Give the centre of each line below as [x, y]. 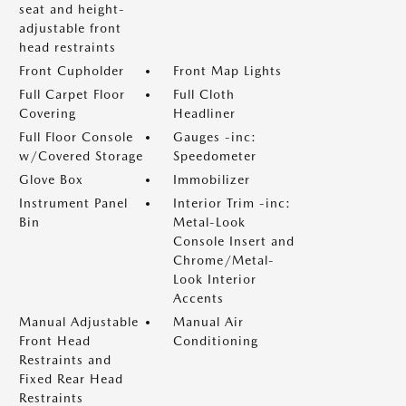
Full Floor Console [76, 137]
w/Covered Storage [81, 156]
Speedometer [215, 156]
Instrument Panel [73, 203]
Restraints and [65, 360]
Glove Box [51, 179]
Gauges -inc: [215, 137]
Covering [48, 113]
